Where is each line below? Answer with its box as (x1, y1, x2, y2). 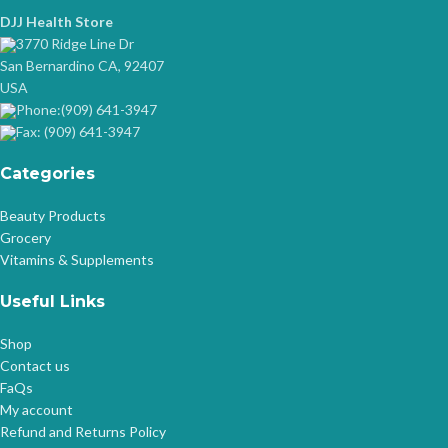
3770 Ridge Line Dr (16, 34, 134, 52)
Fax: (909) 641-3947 (16, 122, 140, 140)
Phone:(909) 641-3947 (16, 100, 157, 118)
